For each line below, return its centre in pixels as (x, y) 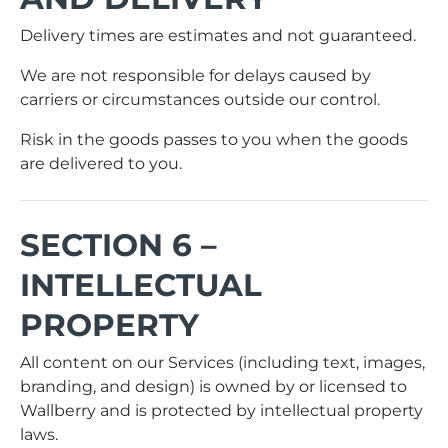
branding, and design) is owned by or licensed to (213, 386)
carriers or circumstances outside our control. (200, 99)
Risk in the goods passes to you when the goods (214, 139)
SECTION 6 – (118, 244)
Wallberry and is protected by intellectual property (221, 410)
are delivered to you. (101, 163)
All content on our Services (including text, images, (222, 362)
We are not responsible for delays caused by (195, 75)
